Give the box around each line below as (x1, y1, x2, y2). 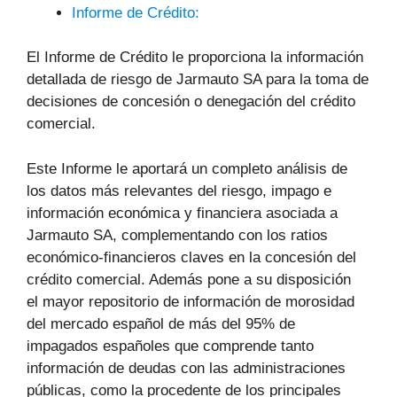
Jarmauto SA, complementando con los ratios (27, 226, 328, 244)
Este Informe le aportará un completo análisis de (27, 160, 347, 177)
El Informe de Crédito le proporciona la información (27, 49, 363, 66)
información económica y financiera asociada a (27, 204, 338, 222)
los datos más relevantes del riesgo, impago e (27, 182, 331, 199)
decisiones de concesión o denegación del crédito (27, 93, 355, 110)
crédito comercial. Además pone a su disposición (27, 270, 351, 288)
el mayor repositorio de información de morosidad (27, 292, 354, 310)
